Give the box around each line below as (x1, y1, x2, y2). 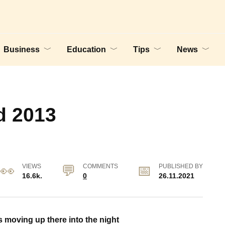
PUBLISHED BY (159, 163, 203, 170)
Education (67, 45, 106, 54)
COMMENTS (83, 163, 119, 170)
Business (4, 45, 40, 54)
